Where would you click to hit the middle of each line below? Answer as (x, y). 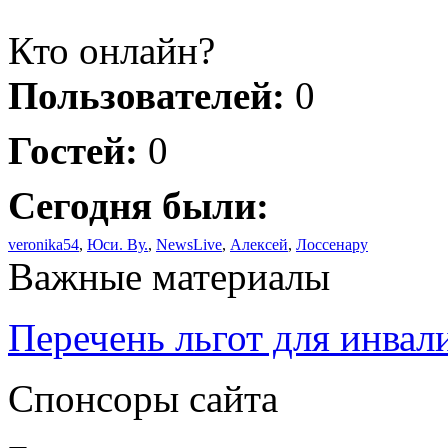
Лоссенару (332, 244)
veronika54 (43, 244)
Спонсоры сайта (143, 398)
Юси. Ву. (117, 244)
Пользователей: (146, 95)
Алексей (259, 244)
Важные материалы (169, 276)
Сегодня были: (138, 205)
